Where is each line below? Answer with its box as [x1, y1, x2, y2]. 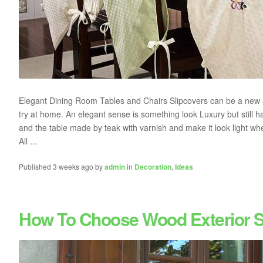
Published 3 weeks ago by [19, 161, 104, 171]
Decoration [134, 161, 171, 172]
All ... [19, 135, 37, 147]
